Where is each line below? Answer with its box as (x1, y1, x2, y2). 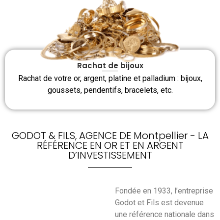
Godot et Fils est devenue (115, 197, 204, 207)
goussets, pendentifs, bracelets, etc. (47, 85, 173, 95)
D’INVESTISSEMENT (68, 148, 152, 162)
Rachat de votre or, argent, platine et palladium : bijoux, (18, 74, 202, 83)
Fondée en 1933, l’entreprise (115, 186, 213, 195)
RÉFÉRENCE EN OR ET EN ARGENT (36, 138, 184, 152)
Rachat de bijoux (77, 60, 143, 71)
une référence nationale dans (115, 209, 214, 219)
